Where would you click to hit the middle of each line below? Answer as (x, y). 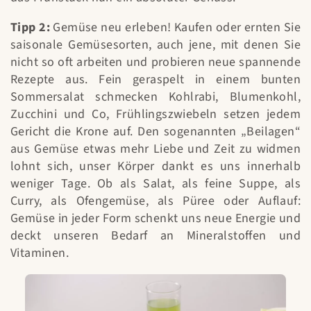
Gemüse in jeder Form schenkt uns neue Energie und (155, 219)
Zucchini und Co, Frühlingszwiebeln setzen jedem (155, 115)
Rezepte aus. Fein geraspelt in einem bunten (155, 80)
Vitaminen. (40, 253)
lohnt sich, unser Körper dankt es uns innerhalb (155, 167)
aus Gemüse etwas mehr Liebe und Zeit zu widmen (155, 149)
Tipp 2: (30, 28)
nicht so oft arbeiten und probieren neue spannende (155, 62)
